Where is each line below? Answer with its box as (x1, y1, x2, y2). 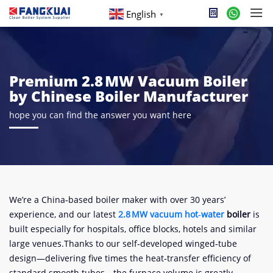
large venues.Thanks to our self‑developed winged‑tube (9, 238, 237, 249)
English (126, 8, 156, 21)
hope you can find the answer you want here (9, 109, 191, 121)
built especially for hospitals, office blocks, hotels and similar (9, 223, 257, 235)
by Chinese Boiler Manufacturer (9, 86, 248, 106)
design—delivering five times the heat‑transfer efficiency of (9, 252, 251, 264)
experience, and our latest (9, 208, 118, 220)
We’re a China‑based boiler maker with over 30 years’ (9, 194, 225, 205)
